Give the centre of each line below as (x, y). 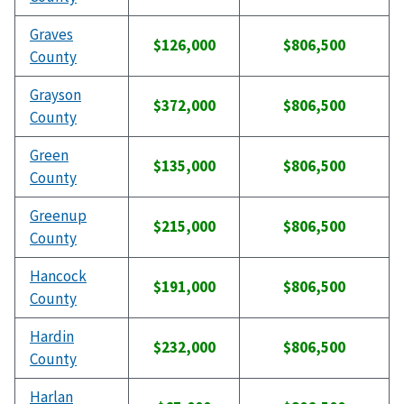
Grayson (55, 95)
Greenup (58, 216)
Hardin (52, 337)
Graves (51, 35)
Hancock (58, 276)
